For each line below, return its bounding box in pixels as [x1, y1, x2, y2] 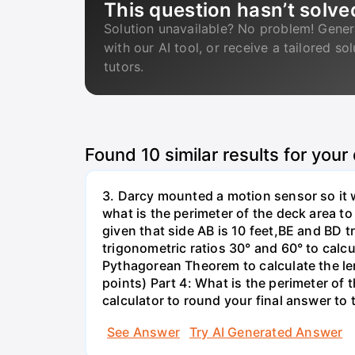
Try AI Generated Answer [189, 323, 343, 340]
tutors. [104, 59, 144, 74]
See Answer [107, 323, 180, 340]
